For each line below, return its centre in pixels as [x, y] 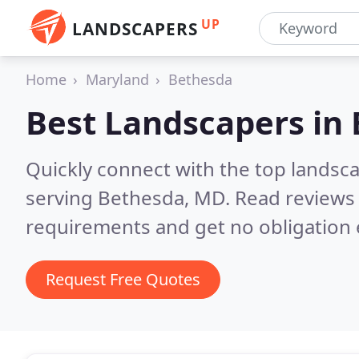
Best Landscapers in [188, 122]
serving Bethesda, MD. [130, 198]
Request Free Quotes [123, 279]
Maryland [117, 79]
